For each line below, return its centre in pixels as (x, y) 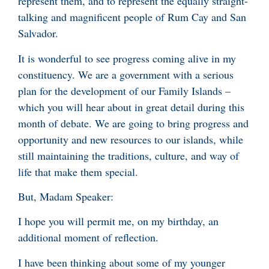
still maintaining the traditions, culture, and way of (128, 155)
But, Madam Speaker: (66, 197)
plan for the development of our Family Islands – (124, 90)
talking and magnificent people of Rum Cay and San (132, 17)
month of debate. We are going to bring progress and (133, 123)
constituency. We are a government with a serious (126, 74)
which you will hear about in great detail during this (131, 107)
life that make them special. (78, 171)
